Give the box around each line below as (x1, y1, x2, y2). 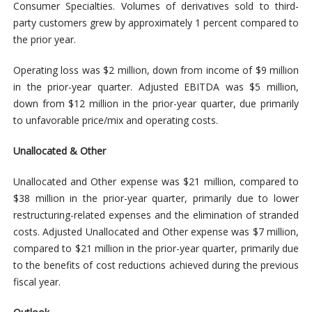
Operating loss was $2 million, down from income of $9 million (13, 63, 299, 77)
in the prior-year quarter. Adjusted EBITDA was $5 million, (13, 79, 299, 93)
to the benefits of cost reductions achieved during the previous (13, 258, 299, 272)
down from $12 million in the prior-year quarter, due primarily (13, 96, 299, 110)
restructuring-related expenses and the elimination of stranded (13, 208, 299, 221)
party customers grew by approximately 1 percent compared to (13, 15, 299, 29)
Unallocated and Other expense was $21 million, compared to (13, 174, 299, 188)
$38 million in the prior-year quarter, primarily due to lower (13, 191, 299, 205)
